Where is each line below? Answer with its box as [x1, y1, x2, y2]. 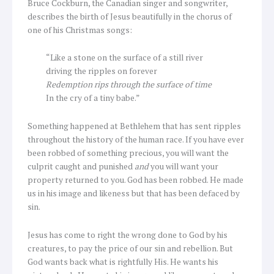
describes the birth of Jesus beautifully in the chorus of [28, 10, 232, 22]
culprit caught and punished [28, 161, 135, 172]
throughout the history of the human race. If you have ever [28, 134, 244, 146]
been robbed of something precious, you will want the [28, 147, 229, 159]
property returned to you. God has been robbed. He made [28, 174, 243, 186]
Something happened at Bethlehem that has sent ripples [28, 120, 241, 132]
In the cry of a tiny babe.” [46, 92, 140, 104]
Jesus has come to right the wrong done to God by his [28, 229, 228, 241]
